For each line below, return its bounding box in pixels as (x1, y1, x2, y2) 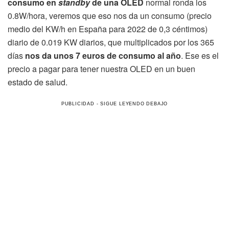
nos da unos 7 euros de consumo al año (25, 50, 181, 62)
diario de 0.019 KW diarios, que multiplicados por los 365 (8, 36, 214, 49)
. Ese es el (181, 50, 219, 62)
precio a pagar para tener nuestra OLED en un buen (8, 63, 195, 75)
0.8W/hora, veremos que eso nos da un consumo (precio (8, 10, 212, 22)
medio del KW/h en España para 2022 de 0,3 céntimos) (8, 23, 208, 35)
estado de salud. (8, 76, 67, 88)
